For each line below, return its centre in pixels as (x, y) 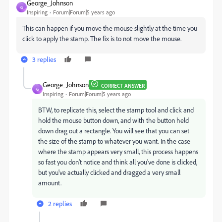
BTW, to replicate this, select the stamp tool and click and (116, 110)
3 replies (44, 59)
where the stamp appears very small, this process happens (118, 151)
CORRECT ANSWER (123, 85)
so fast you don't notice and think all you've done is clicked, (118, 162)
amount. (50, 183)
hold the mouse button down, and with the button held (113, 120)
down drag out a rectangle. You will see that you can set (114, 131)
